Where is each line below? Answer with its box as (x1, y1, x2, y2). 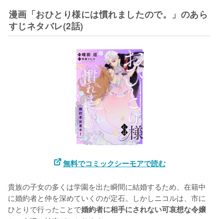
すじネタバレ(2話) (8, 19, 84, 32)
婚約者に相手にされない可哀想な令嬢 (81, 203, 206, 215)
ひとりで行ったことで (8, 203, 81, 214)
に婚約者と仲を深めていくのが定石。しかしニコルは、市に (8, 192, 206, 203)
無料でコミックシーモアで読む (63, 157, 166, 169)
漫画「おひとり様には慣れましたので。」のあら (8, 7, 208, 20)
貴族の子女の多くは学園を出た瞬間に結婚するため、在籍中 (8, 180, 206, 192)
